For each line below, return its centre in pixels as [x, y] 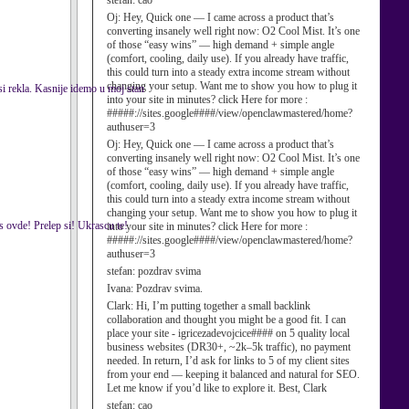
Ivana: [121, 288]
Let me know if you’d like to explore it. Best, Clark [217, 388]
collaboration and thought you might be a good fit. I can [226, 320]
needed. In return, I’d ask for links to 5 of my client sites [228, 361]
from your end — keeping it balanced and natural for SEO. [233, 374]
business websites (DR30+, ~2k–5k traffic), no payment [229, 347]
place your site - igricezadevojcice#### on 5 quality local [228, 333]
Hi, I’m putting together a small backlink [223, 306]
